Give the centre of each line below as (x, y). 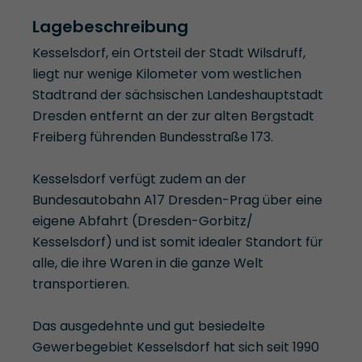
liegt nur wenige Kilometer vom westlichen (167, 74)
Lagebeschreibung (110, 27)
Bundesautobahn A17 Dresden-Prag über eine (177, 200)
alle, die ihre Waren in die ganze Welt (148, 263)
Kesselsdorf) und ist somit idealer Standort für (178, 242)
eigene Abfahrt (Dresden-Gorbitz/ (143, 221)
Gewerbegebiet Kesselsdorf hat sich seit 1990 (176, 347)
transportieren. (81, 284)
